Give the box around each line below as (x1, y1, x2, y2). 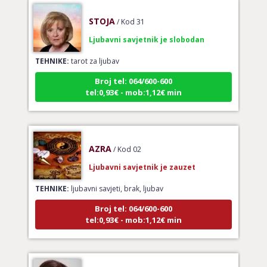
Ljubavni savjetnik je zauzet (88, 150, 195, 161)
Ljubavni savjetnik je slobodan (88, 23, 204, 33)
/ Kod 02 (113, 132, 141, 143)
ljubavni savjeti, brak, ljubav (69, 172, 163, 182)
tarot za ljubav (69, 44, 119, 55)
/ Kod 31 (116, 5, 145, 15)
